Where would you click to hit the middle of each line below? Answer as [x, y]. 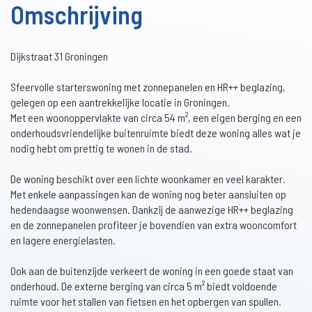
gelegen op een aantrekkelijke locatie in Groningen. [120, 102]
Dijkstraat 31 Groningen [59, 56]
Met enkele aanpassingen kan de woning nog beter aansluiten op [148, 194]
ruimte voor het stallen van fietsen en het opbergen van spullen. [146, 302]
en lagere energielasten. [63, 240]
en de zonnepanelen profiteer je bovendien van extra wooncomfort [154, 225]
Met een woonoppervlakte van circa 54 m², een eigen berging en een [156, 118]
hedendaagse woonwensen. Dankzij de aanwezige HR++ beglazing [152, 210]
